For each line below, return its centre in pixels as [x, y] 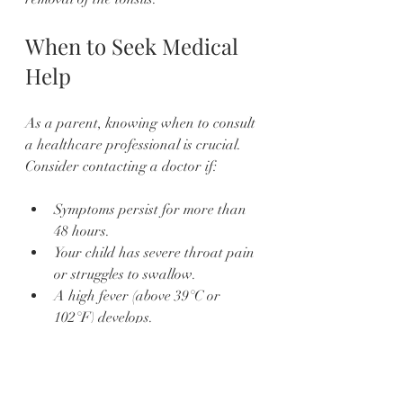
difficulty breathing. [113, 361]
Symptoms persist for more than [152, 210]
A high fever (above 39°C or [139, 296]
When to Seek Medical [134, 46]
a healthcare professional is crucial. [135, 145]
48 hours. [82, 232]
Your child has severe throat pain [156, 253]
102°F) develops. [103, 318]
